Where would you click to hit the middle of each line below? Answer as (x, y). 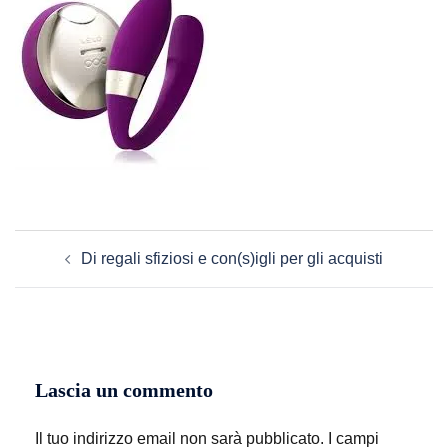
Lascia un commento (124, 390)
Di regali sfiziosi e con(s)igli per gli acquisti (232, 258)
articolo (54, 271)
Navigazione (77, 243)
